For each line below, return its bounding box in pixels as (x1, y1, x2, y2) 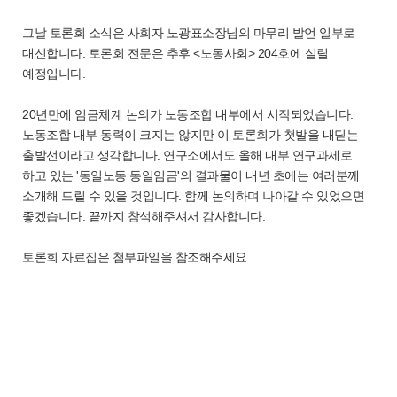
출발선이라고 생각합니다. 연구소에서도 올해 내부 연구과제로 (22, 148, 352, 162)
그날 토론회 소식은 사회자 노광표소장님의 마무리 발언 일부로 (22, 26, 355, 40)
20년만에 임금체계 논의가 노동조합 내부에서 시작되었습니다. (22, 107, 354, 121)
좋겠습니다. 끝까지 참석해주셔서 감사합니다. (22, 209, 269, 223)
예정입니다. (22, 66, 89, 81)
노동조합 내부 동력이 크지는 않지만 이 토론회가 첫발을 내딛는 (22, 128, 358, 142)
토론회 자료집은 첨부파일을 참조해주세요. (22, 250, 253, 264)
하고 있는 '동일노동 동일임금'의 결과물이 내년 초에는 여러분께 (22, 168, 360, 183)
